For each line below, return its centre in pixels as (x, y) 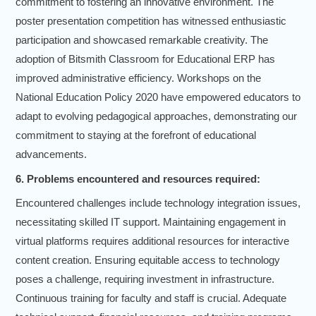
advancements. (51, 154)
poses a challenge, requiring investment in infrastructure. (145, 279)
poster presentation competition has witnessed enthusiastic (151, 21)
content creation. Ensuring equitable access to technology (148, 260)
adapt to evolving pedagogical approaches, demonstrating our (156, 116)
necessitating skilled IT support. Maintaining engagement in (151, 222)
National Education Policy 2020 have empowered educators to (158, 97)
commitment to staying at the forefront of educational (136, 135)
